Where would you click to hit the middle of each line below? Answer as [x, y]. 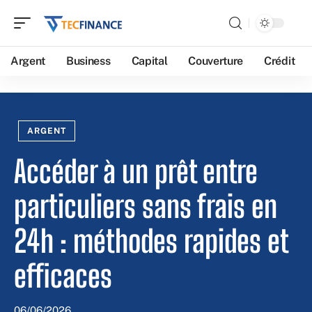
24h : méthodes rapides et [151, 241]
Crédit [280, 61]
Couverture [216, 61]
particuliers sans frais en [146, 206]
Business [88, 61]
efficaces [63, 276]
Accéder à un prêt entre [136, 171]
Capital [149, 61]
